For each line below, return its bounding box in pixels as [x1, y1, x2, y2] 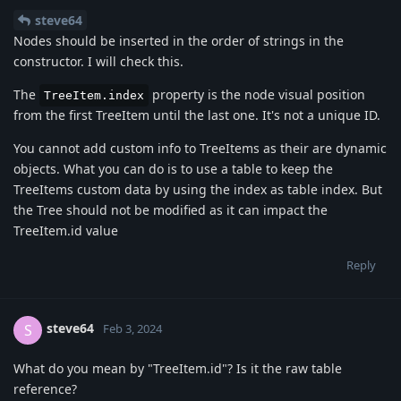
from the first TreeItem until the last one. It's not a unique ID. [13, 106, 380, 124]
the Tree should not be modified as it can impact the [13, 200, 328, 218]
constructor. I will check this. [13, 52, 183, 70]
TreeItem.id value [13, 221, 118, 239]
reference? [13, 380, 77, 397]
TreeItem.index [44, 88, 144, 102]
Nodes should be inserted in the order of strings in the [13, 31, 344, 49]
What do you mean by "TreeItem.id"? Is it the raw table [13, 359, 342, 377]
